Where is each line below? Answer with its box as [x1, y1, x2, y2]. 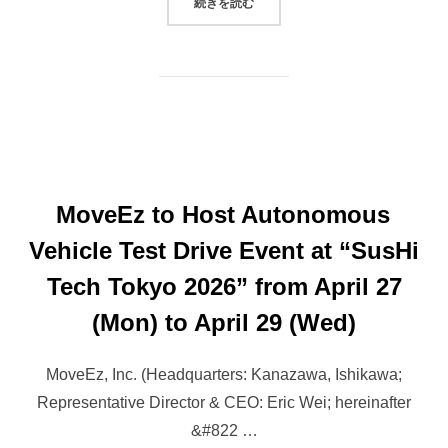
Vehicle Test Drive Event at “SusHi [29, 237, 419, 265]
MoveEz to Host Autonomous [56, 201, 390, 229]
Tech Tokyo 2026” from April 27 [46, 273, 402, 301]
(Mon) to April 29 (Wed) [92, 309, 356, 337]
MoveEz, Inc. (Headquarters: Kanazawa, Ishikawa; [46, 366, 402, 384]
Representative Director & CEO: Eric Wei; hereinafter [37, 394, 411, 412]
